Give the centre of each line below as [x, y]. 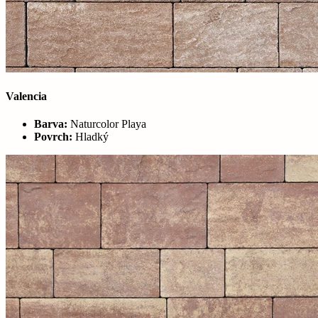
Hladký [91, 137]
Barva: [51, 124]
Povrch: [53, 137]
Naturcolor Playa [107, 124]
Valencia [26, 96]
